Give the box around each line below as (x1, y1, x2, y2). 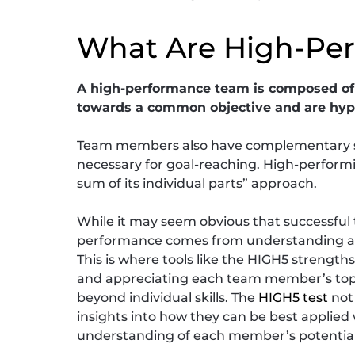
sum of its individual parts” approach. (77, 175, 318, 191)
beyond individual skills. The (77, 289, 259, 305)
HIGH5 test (258, 289, 329, 305)
